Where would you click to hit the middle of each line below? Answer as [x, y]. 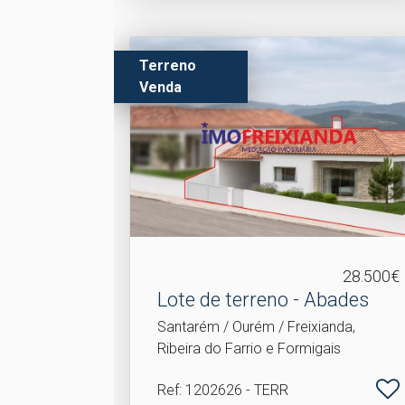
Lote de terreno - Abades [264, 300]
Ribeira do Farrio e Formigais [250, 348]
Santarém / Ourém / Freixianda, [257, 327]
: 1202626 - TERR [234, 390]
